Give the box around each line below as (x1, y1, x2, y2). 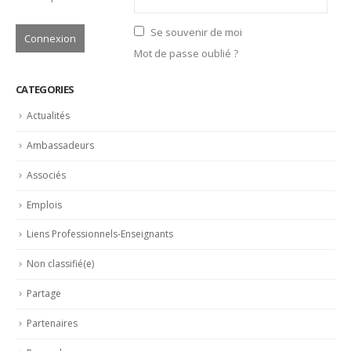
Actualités (27, 109, 70, 123)
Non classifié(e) (27, 257, 94, 271)
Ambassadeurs (27, 139, 94, 153)
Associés (27, 168, 66, 182)
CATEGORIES (16, 82, 74, 97)
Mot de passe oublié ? (134, 45, 238, 60)
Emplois (27, 197, 62, 212)
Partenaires (27, 316, 78, 330)
